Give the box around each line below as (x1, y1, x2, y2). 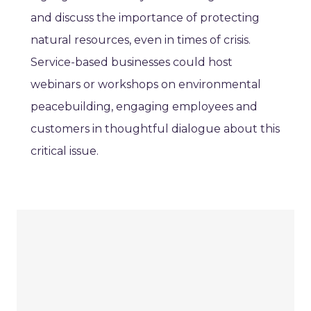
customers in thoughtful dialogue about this (31, 122, 280, 136)
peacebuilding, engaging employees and (31, 100, 258, 114)
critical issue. (31, 144, 99, 158)
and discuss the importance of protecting (31, 11, 260, 25)
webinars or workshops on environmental (31, 78, 261, 92)
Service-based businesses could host (31, 56, 233, 69)
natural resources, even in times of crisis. (31, 33, 251, 47)
